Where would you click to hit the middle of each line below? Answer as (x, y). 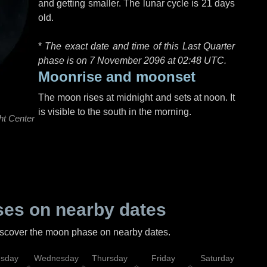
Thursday (110, 258)
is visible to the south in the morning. (115, 112)
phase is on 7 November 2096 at (108, 60)
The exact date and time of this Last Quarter (140, 46)
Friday (163, 258)
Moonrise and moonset (117, 77)
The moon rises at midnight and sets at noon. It (136, 97)
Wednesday (56, 258)
